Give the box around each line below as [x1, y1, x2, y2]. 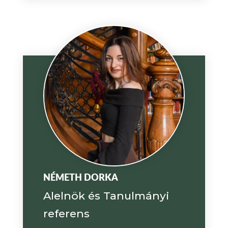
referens [43, 207, 90, 220]
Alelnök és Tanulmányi [43, 189, 169, 203]
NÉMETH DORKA [43, 172, 118, 183]
